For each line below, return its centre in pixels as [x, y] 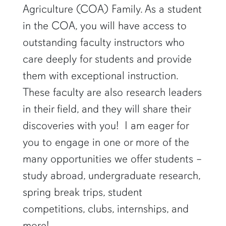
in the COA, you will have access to [104, 25]
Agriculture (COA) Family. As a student [112, 9]
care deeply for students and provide [107, 59]
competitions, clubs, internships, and [105, 208]
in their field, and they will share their [106, 108]
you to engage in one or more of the [106, 142]
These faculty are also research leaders [112, 92]
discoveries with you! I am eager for [105, 125]
